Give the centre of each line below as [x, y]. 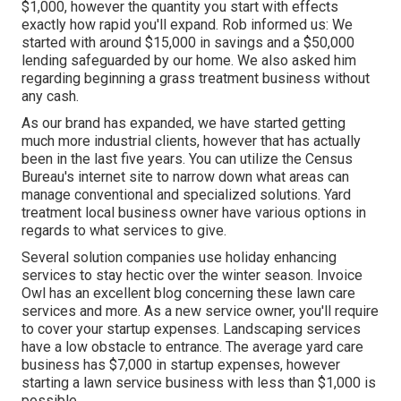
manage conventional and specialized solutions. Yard [186, 194]
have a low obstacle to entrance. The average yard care [192, 346]
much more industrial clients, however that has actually [191, 141]
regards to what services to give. [124, 230]
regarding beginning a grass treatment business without [196, 78]
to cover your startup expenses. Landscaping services [191, 328]
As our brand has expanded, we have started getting [183, 123]
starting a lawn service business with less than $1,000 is [199, 382]
